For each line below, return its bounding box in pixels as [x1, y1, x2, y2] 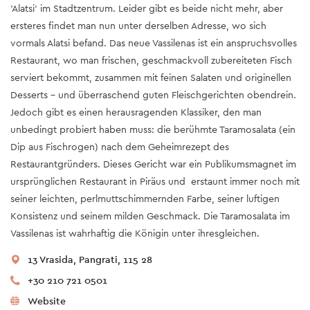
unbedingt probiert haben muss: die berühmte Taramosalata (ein [10, 123, 295, 136]
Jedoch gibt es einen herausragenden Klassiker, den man [10, 106, 262, 119]
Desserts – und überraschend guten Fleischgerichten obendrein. [10, 89, 296, 102]
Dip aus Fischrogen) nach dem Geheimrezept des [10, 140, 229, 154]
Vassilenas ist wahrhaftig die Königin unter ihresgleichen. [10, 227, 259, 240]
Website [28, 295, 66, 308]
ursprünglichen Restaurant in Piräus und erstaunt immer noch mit [10, 175, 300, 188]
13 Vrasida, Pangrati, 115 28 [28, 253, 152, 266]
